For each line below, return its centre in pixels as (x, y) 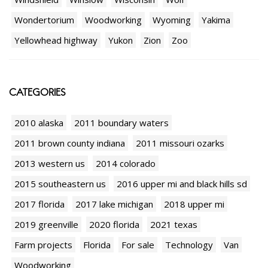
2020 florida (114, 225)
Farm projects (43, 245)
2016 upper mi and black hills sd (182, 184)
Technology (189, 245)
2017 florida (39, 204)
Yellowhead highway (56, 40)
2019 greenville (46, 225)
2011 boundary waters (121, 123)
